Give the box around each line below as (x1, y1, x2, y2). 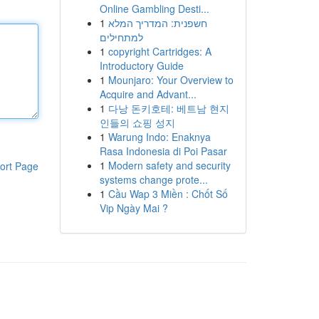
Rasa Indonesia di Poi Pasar (99, 144, 227, 158)
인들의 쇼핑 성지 (99, 115, 175, 130)
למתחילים (99, 30, 143, 44)
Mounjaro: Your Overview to (108, 73, 234, 87)
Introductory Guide (99, 58, 184, 73)
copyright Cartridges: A (108, 44, 211, 58)
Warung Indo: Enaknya (108, 130, 211, 144)
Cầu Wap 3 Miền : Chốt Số (108, 187, 228, 201)
